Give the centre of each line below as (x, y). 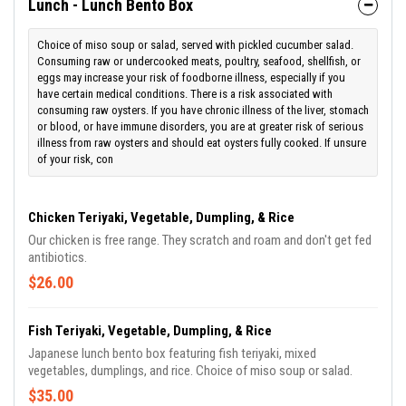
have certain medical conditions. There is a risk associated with (185, 94)
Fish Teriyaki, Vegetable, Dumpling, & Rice (150, 331)
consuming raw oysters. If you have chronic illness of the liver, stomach (203, 111)
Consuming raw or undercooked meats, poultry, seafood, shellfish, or (199, 62)
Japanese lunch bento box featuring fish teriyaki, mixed (172, 354)
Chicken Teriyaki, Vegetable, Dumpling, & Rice (161, 218)
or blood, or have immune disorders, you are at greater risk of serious (200, 127)
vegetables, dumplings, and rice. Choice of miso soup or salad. (190, 371)
